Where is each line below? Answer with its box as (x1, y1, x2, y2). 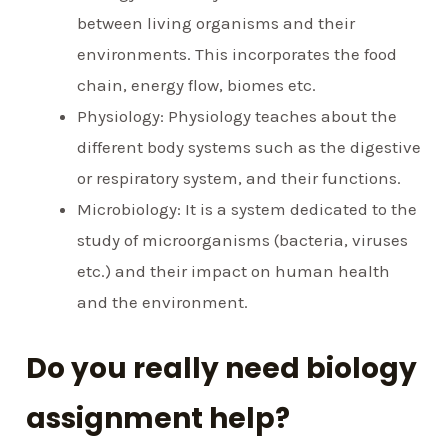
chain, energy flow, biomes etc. (77, 75, 317, 96)
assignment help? (26, 398, 291, 438)
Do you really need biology (26, 348, 418, 388)
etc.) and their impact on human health (77, 261, 391, 282)
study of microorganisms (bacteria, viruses (77, 230, 409, 251)
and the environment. (77, 292, 249, 313)
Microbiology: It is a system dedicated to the (77, 199, 418, 220)
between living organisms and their (77, 13, 356, 34)
